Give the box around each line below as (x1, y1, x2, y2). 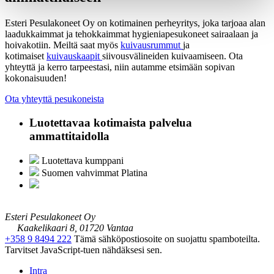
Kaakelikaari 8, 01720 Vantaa (15, 223, 133, 234)
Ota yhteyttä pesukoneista (5, 93, 104, 104)
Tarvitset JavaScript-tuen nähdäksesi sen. (5, 245, 162, 256)
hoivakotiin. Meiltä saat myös (5, 39, 120, 50)
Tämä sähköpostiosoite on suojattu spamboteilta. (74, 234, 260, 245)
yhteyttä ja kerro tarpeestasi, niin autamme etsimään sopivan (5, 61, 235, 72)
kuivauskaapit (46, 50, 102, 61)
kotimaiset (5, 50, 46, 61)
